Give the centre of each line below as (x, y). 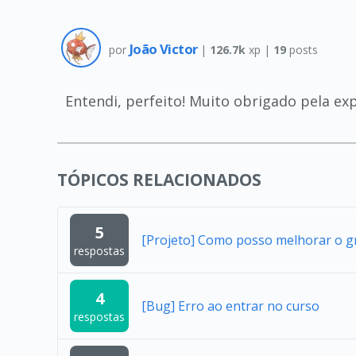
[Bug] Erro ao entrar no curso (230, 306)
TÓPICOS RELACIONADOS (159, 179)
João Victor (165, 49)
